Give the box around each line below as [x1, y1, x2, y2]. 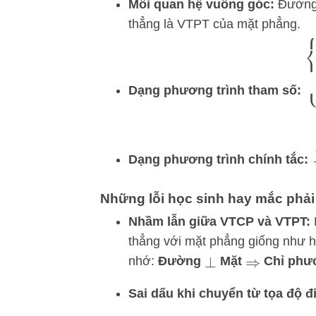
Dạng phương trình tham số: [128, 83, 301, 97]
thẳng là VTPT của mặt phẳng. [128, 17, 300, 32]
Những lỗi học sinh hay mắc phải [100, 190, 315, 206]
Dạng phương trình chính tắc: [128, 152, 308, 167]
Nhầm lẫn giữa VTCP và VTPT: [128, 214, 310, 229]
